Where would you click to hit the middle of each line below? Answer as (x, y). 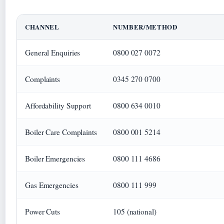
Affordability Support (58, 105)
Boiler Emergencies (55, 158)
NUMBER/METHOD (145, 26)
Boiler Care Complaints (61, 132)
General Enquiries (53, 52)
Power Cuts (42, 211)
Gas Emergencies (52, 185)
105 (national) (135, 211)
